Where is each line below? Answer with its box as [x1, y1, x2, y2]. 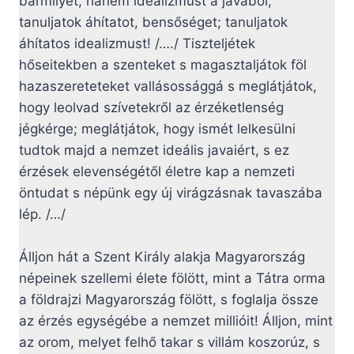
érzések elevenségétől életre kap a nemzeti [19, 164, 295, 180]
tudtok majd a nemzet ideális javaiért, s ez [19, 142, 289, 159]
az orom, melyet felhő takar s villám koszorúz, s [19, 334, 320, 351]
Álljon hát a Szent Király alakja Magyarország [19, 249, 305, 265]
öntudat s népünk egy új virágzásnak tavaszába [19, 185, 322, 201]
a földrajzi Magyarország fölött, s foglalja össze [19, 292, 318, 308]
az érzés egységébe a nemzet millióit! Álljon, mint [19, 313, 333, 330]
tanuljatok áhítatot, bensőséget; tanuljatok [19, 14, 288, 31]
